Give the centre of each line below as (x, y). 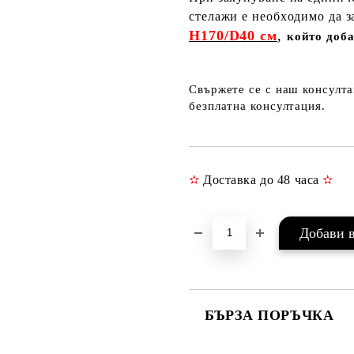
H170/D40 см (233, 36)
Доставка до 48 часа (261, 180)
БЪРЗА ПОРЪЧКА (269, 315)
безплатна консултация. (257, 106)
